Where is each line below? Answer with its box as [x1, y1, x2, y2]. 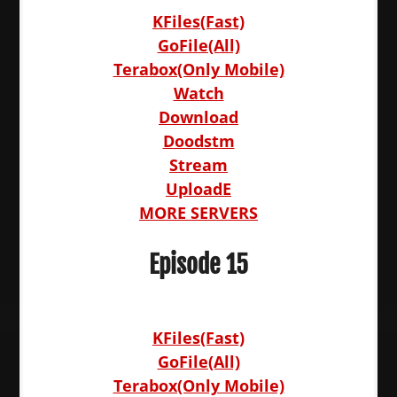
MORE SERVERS [139, 202, 258, 223]
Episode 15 [149, 249, 248, 280]
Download [159, 106, 238, 128]
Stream [169, 154, 228, 175]
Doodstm [162, 130, 235, 152]
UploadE [166, 178, 231, 199]
